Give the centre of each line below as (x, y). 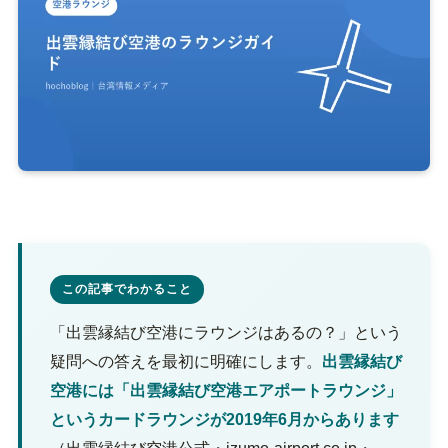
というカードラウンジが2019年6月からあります (224, 420)
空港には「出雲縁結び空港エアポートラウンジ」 (225, 391)
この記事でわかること (126, 289)
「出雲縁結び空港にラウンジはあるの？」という (225, 333)
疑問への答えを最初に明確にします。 (185, 362)
